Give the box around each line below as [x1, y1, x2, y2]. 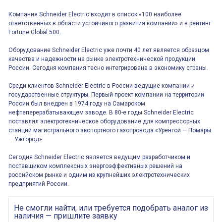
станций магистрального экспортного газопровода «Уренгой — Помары [8, 127, 211, 134]
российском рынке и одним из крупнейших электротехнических [8, 171, 190, 178]
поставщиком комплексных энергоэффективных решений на [8, 163, 182, 169]
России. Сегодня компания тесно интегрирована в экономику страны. [8, 64, 208, 71]
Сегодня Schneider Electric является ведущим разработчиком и [8, 154, 190, 161]
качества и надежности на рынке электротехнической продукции [8, 55, 195, 62]
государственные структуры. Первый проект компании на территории [8, 91, 204, 98]
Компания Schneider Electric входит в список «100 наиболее [8, 11, 181, 18]
